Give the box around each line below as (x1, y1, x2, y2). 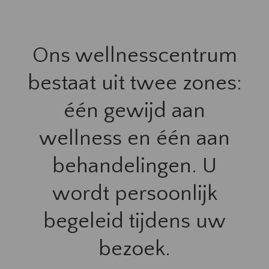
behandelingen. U (52, 153, 217, 178)
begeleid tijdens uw (43, 208, 226, 233)
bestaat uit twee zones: (27, 70, 242, 95)
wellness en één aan (39, 125, 230, 150)
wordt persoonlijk (52, 181, 217, 205)
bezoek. (98, 236, 171, 261)
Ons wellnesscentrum (32, 43, 237, 67)
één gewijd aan (64, 98, 205, 122)
